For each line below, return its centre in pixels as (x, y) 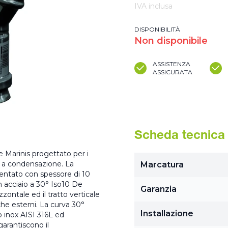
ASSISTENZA (172, 64)
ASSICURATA (173, 72)
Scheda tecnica (180, 136)
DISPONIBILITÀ (157, 29)
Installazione (167, 213)
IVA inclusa (153, 6)
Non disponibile (171, 41)
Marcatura (162, 165)
